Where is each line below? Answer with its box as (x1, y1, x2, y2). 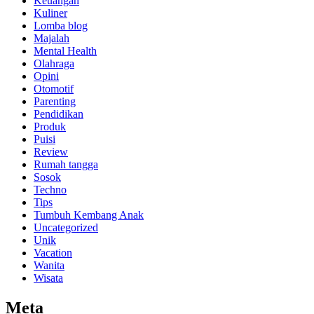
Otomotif (34, 83, 74, 95)
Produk (34, 121, 66, 133)
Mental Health (34, 45, 97, 57)
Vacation (34, 247, 72, 259)
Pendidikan (34, 108, 83, 121)
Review (34, 146, 68, 158)
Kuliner (34, 7, 67, 20)
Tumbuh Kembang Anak (34, 209, 144, 221)
